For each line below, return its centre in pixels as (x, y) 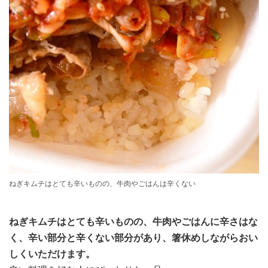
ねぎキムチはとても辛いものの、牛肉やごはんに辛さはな (133, 222)
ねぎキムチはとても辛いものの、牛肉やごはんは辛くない (102, 184)
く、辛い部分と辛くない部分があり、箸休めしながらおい (133, 238)
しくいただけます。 (52, 254)
